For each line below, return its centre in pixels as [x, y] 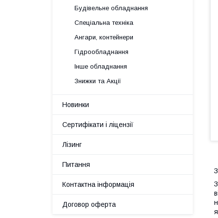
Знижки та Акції [98, 81]
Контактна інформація [98, 184]
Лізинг [72, 145]
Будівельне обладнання [111, 8]
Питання [76, 164]
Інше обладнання [101, 66]
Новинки [76, 105]
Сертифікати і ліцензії [98, 125]
